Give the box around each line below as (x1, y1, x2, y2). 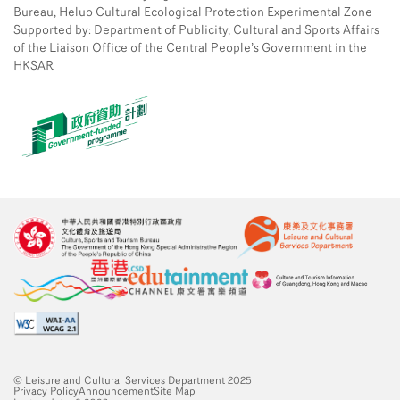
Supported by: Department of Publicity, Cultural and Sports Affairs (13, 23, 379, 37)
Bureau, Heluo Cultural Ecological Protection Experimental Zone (13, 5, 372, 20)
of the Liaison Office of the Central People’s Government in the (13, 41, 367, 55)
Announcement (79, 387, 154, 397)
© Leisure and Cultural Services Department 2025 (13, 376, 252, 387)
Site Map (154, 387, 196, 397)
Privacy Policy (13, 387, 79, 397)
